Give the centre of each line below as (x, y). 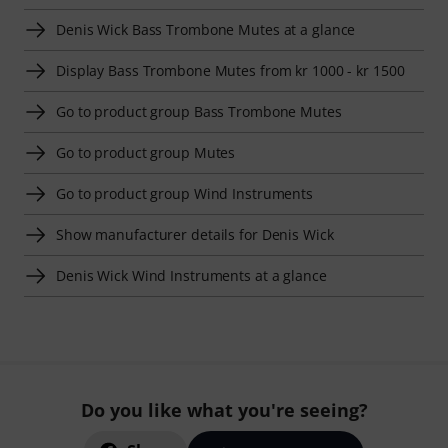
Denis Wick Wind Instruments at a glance (191, 275)
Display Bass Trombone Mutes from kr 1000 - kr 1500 (230, 70)
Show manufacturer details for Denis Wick (195, 234)
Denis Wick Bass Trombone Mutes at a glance (206, 29)
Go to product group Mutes (146, 152)
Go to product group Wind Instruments (185, 193)
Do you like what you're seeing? (224, 410)
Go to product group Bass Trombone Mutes (199, 111)
